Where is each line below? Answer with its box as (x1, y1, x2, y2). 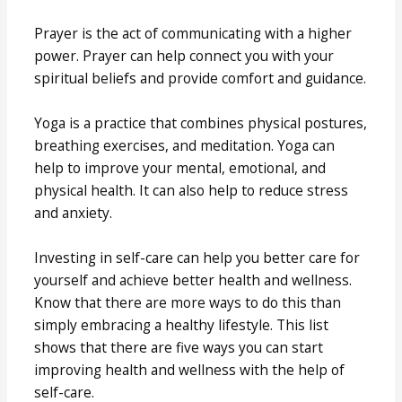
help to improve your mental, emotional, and (34, 158, 327, 179)
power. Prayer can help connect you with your (34, 46, 335, 66)
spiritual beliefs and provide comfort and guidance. (34, 68, 367, 89)
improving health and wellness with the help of (34, 360, 345, 380)
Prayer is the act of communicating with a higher (34, 23, 353, 44)
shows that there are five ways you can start (34, 337, 324, 358)
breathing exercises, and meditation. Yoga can (34, 135, 336, 156)
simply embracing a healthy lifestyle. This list (34, 315, 329, 336)
